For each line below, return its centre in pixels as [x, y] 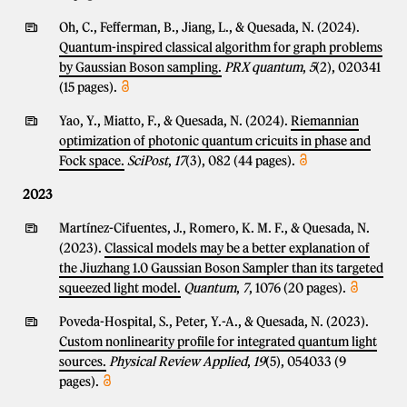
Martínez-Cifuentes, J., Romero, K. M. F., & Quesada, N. [214, 228]
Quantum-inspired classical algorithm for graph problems [221, 47]
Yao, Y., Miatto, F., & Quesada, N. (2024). [175, 121]
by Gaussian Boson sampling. [140, 67]
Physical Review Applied [178, 362]
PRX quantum [263, 67]
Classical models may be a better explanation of [237, 248]
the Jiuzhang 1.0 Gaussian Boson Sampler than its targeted [221, 268]
